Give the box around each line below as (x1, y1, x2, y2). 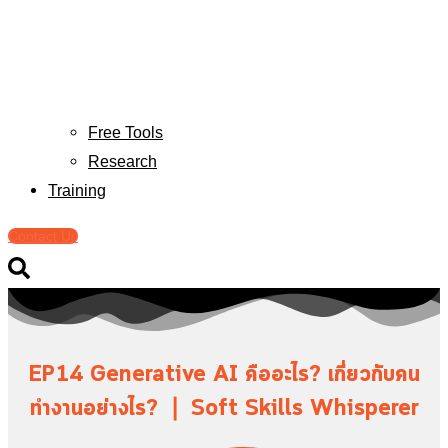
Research (88, 153, 157, 171)
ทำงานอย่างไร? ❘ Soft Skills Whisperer (29, 394, 419, 426)
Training (48, 182, 106, 200)
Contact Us (8, 227, 78, 244)
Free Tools (88, 124, 163, 142)
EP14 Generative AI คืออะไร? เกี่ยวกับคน (28, 360, 420, 392)
